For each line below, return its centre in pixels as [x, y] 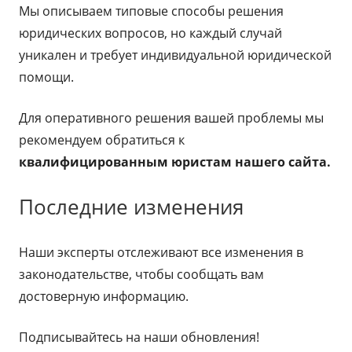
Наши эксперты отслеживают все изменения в [161, 252]
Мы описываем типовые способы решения [151, 11]
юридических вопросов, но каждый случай [150, 33]
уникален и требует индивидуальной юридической [175, 55]
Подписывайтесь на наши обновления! [139, 337]
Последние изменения [131, 207]
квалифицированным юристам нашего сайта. [175, 162]
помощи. [46, 77]
